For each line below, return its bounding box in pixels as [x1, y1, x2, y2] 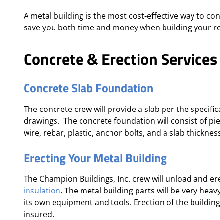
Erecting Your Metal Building [24, 149, 167, 166]
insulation [24, 185, 60, 196]
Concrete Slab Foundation [24, 79, 153, 97]
